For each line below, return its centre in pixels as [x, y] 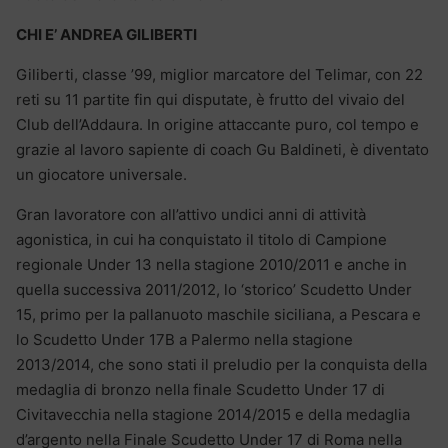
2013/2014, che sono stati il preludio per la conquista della [221, 365]
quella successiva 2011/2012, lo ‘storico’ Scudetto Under [214, 290]
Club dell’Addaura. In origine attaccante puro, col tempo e [217, 125]
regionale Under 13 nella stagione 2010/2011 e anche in [211, 265]
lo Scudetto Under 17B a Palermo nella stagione [184, 340]
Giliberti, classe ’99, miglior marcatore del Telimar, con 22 [219, 75]
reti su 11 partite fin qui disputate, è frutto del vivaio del [210, 100]
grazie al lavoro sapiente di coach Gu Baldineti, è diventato [222, 150]
